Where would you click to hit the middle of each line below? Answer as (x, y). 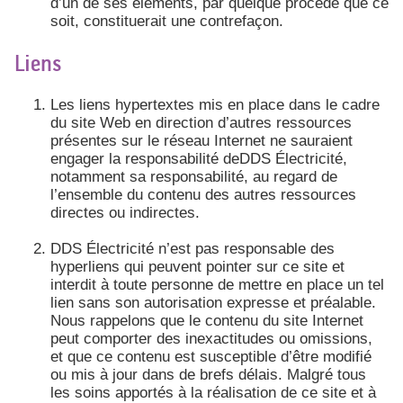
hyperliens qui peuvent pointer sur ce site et (197, 266)
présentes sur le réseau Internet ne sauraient (201, 140)
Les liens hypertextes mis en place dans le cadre (215, 104)
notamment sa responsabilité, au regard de (194, 176)
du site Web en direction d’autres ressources (201, 122)
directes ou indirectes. (125, 212)
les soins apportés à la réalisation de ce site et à (213, 392)
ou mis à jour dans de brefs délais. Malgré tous (208, 374)
